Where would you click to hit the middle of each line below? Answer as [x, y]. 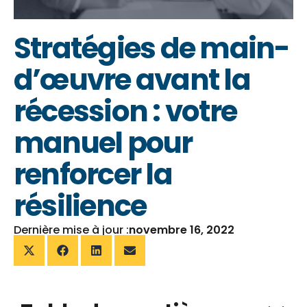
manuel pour [103, 143]
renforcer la [93, 175]
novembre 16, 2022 [182, 230]
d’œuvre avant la [132, 80]
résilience [80, 206]
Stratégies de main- [152, 49]
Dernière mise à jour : [71, 230]
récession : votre [125, 112]
